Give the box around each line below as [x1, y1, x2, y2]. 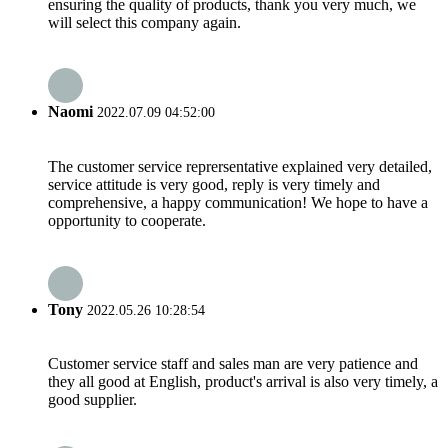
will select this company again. [48, 14, 241, 32]
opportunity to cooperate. [48, 211, 206, 229]
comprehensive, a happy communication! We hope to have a [48, 193, 428, 211]
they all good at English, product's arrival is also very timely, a [48, 373, 438, 391]
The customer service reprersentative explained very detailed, [48, 157, 432, 175]
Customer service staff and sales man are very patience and [48, 355, 418, 373]
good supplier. [48, 391, 137, 409]
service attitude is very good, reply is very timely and [48, 175, 380, 193]
